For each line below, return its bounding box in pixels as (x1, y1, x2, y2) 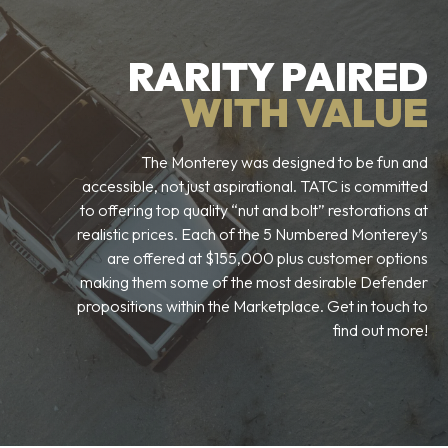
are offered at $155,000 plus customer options (107, 248, 428, 268)
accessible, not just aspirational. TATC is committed (82, 176, 428, 196)
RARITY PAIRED (128, 51, 428, 101)
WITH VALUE (181, 87, 428, 137)
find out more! (333, 320, 428, 340)
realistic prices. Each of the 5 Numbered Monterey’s (77, 224, 428, 244)
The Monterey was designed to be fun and (141, 152, 428, 172)
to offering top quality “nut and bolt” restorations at (80, 200, 428, 220)
